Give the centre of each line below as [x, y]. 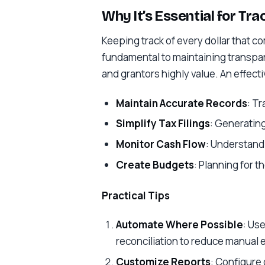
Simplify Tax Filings [163, 124]
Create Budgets [155, 164]
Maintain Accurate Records [181, 103]
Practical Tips [136, 195]
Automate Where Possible [179, 225]
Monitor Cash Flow [161, 144]
